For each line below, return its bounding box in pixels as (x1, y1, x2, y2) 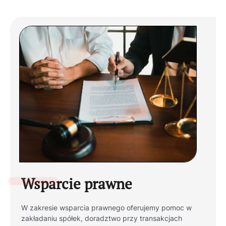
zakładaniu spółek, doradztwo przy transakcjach (21, 214, 183, 222)
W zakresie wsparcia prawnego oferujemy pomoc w (21, 203, 192, 212)
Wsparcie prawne (21, 174, 133, 193)
